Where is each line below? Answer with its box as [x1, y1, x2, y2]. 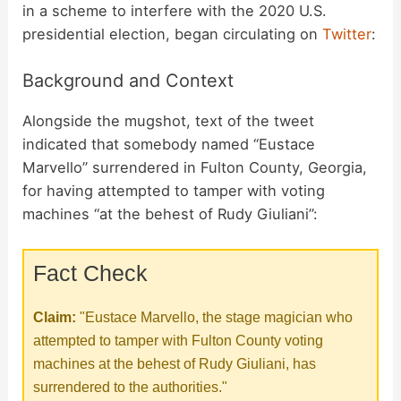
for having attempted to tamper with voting [22, 181, 326, 200]
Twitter [322, 25, 372, 44]
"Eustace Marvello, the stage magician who [76, 308, 354, 325]
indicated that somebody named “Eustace [22, 134, 316, 153]
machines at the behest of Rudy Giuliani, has [33, 354, 317, 371]
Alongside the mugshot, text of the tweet [22, 111, 315, 130]
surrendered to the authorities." [33, 378, 228, 395]
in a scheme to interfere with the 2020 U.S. [22, 2, 328, 21]
